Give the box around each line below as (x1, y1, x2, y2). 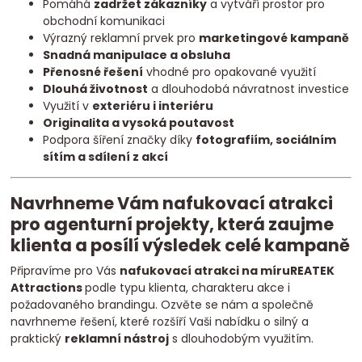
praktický (11, 330, 65, 347)
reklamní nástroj (65, 330, 170, 347)
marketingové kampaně (199, 30, 350, 47)
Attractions (11, 280, 86, 297)
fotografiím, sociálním (196, 132, 337, 149)
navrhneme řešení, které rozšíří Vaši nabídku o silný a (11, 314, 309, 330)
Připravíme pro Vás (11, 263, 120, 280)
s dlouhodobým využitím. (169, 330, 314, 347)
